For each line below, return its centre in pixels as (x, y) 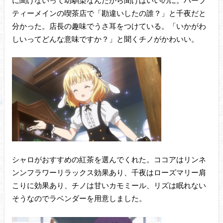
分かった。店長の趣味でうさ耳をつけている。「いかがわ (109, 26)
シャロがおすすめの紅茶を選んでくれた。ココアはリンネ (109, 160)
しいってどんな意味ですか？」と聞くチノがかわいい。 (105, 39)
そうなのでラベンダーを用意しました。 (79, 198)
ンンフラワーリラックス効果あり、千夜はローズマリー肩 (109, 172)
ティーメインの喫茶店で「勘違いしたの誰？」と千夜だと (109, 13)
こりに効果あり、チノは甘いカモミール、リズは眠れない (109, 185)
